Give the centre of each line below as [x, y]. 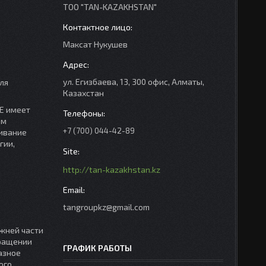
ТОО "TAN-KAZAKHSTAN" [110, 7]
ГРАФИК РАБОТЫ [97, 248]
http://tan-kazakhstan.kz [112, 170]
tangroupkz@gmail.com [106, 207]
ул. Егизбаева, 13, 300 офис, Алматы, [134, 82]
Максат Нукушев [95, 44]
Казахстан [83, 93]
